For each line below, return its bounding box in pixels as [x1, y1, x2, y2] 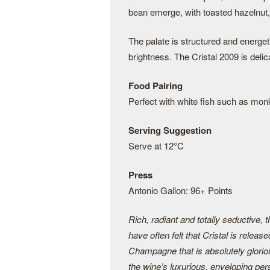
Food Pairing [128, 79, 183, 92]
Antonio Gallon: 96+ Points [128, 184, 233, 196]
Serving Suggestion [128, 124, 212, 137]
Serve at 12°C [128, 139, 184, 152]
